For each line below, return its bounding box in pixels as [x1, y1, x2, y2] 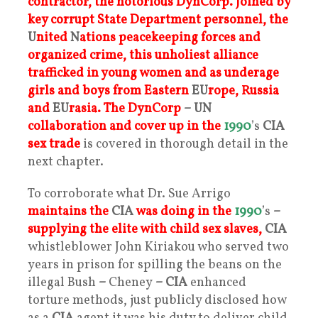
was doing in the [133, 202, 231, 221]
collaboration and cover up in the [28, 117, 221, 136]
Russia [241, 82, 279, 100]
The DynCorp [104, 99, 181, 118]
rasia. [69, 99, 101, 118]
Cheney [106, 273, 153, 292]
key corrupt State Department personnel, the [28, 11, 288, 29]
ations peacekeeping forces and [79, 28, 261, 47]
